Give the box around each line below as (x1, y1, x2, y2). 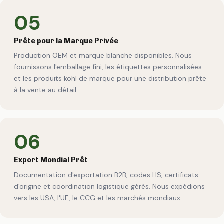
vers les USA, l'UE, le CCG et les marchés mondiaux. (14, 193, 182, 202)
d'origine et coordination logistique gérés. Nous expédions (14, 181, 205, 191)
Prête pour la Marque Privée (14, 36, 118, 45)
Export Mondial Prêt (14, 155, 88, 165)
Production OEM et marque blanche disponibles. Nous (14, 51, 192, 60)
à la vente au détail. (14, 85, 78, 95)
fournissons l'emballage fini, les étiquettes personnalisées (14, 62, 202, 72)
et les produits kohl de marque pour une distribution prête (14, 74, 206, 83)
